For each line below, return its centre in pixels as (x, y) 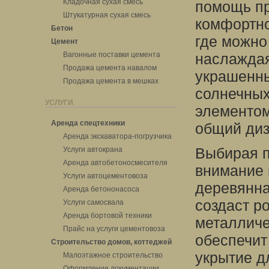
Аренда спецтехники (88, 123)
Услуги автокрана (93, 150)
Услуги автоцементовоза (105, 176)
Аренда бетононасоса (101, 189)
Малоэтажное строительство (113, 255)
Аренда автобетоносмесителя (115, 163)
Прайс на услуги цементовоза (114, 229)
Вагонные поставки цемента (112, 55)
